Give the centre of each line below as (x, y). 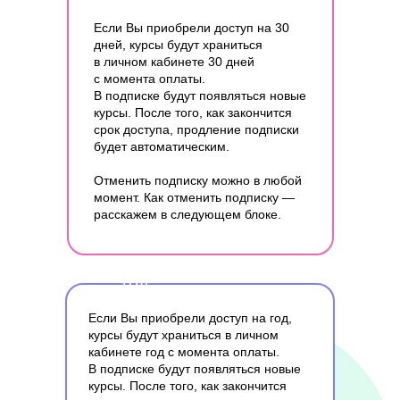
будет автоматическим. (162, 146)
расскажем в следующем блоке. (187, 214)
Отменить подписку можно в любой (198, 180)
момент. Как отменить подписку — (194, 197)
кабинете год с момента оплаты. (184, 352)
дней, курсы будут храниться (178, 45)
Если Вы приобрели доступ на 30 (192, 28)
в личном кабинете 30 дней (174, 62)
